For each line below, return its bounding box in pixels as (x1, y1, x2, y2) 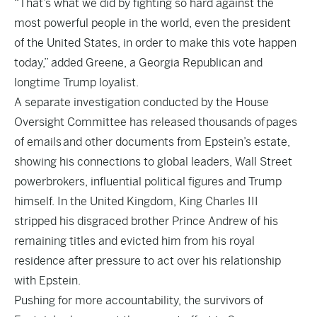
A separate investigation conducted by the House (14, 96, 269, 109)
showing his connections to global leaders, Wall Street (14, 155, 292, 168)
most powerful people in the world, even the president (14, 16, 291, 30)
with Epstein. (14, 274, 81, 287)
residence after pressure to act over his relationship (14, 254, 281, 267)
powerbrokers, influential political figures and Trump (14, 175, 282, 188)
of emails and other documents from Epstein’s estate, (14, 135, 290, 149)
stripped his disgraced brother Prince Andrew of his (14, 214, 278, 228)
